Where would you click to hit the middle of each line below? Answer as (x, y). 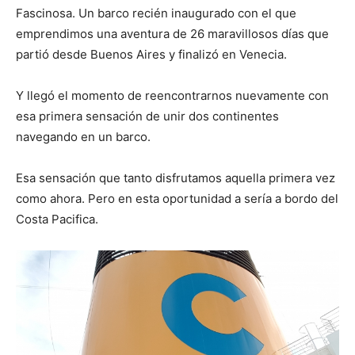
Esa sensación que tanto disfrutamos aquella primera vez (176, 177)
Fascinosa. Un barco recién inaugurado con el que (156, 13)
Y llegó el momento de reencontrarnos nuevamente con (172, 95)
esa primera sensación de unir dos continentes (147, 116)
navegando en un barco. (83, 136)
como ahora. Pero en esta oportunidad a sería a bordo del (177, 198)
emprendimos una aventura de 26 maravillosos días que (172, 33)
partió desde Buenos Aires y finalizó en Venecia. (151, 54)
